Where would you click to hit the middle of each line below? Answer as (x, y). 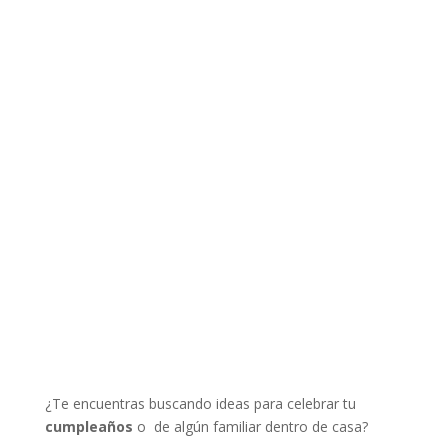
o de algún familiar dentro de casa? (250, 426)
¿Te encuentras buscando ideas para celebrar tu (200, 403)
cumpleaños (88, 426)
